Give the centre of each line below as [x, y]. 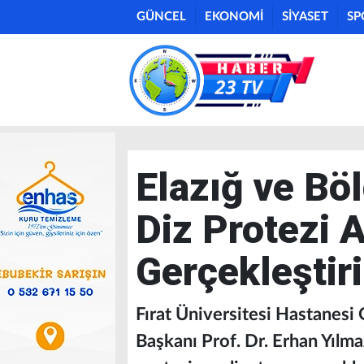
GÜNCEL [161, 17]
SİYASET [305, 17]
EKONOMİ [234, 17]
